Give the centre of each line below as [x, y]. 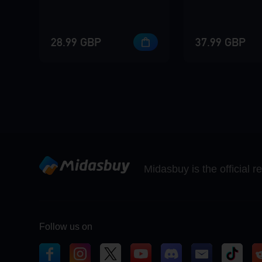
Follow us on [66, 227]
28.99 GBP [76, 42]
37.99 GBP [220, 42]
